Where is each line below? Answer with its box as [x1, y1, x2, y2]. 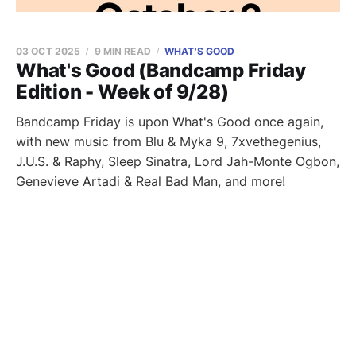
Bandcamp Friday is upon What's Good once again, [16, 114, 323, 130]
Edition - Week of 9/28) [16, 80, 229, 103]
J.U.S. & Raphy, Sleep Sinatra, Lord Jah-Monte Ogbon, [16, 153, 339, 169]
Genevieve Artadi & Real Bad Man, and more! [16, 173, 285, 189]
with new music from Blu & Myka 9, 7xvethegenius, [16, 133, 321, 149]
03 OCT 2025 [16, 45, 81, 57]
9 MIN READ [94, 45, 151, 57]
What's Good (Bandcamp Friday [16, 59, 306, 82]
